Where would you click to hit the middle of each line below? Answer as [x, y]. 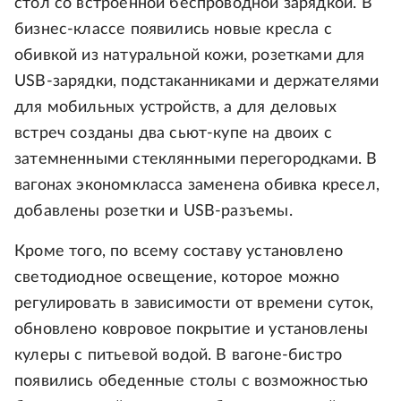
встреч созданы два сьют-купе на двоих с [174, 134]
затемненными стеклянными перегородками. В [196, 160]
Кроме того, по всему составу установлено [179, 252]
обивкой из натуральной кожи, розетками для [190, 56]
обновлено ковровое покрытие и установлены [192, 330]
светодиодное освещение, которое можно [177, 278]
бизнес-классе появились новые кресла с [173, 30]
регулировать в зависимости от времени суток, [194, 304]
